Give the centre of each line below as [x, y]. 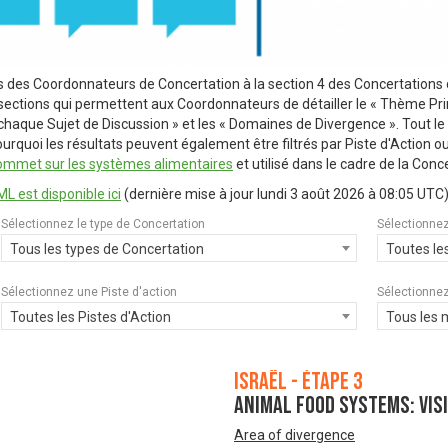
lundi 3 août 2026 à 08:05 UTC [350, 194]
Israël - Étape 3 [298, 382]
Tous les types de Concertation [106, 249]
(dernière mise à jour [189, 194]
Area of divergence [294, 435]
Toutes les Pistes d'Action [90, 317]
